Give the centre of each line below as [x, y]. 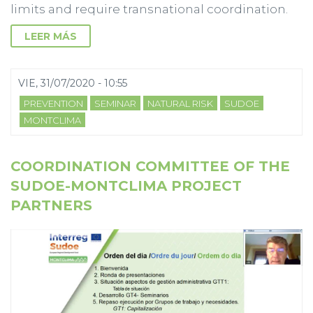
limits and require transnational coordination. [149, 9]
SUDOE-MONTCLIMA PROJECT [126, 185]
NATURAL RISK [180, 103]
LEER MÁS [51, 36]
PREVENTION [53, 103]
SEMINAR [115, 103]
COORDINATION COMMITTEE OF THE [150, 166]
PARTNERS [51, 205]
